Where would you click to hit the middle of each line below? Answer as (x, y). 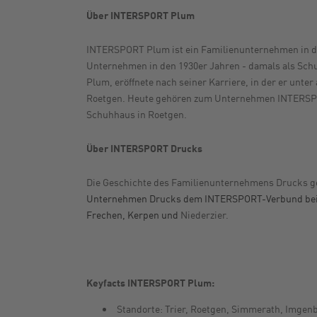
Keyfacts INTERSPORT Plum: (150, 282)
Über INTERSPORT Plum (140, 15)
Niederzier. (204, 214)
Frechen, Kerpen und (133, 214)
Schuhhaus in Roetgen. (137, 114)
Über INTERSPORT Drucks (144, 148)
